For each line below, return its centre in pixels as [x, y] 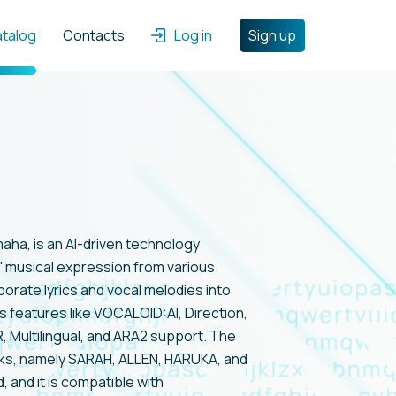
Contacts [94, 35]
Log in [193, 35]
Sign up [272, 35]
